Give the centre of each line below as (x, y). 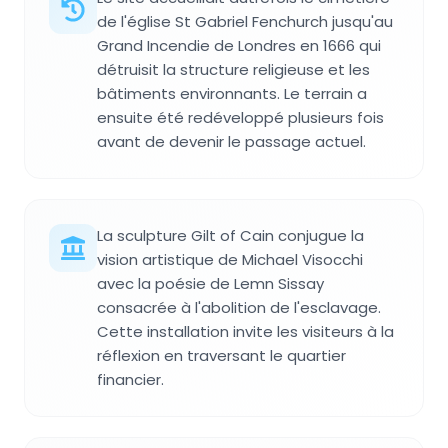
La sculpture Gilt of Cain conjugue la (230, 236)
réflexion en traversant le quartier (221, 356)
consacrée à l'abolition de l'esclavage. (239, 308)
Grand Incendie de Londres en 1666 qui (239, 46)
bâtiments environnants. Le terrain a (232, 94)
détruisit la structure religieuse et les (233, 70)
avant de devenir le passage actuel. (231, 142)
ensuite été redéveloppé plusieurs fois (240, 118)
